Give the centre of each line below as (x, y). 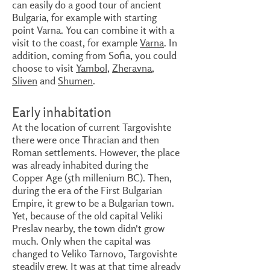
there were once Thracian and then (86, 140)
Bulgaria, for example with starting (84, 17)
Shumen (75, 80)
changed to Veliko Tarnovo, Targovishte (95, 253)
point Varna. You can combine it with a (93, 30)
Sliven (25, 80)
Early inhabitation (62, 112)
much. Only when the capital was (81, 241)
